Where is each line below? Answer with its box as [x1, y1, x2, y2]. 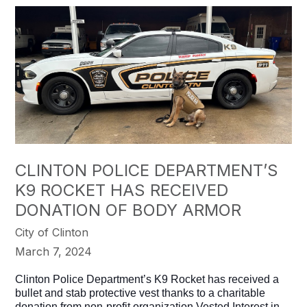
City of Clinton [15, 225, 89, 240]
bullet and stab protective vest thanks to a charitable [15, 287, 266, 299]
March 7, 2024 [15, 245, 93, 259]
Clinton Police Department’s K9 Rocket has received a [15, 273, 280, 286]
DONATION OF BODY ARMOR [15, 200, 242, 221]
